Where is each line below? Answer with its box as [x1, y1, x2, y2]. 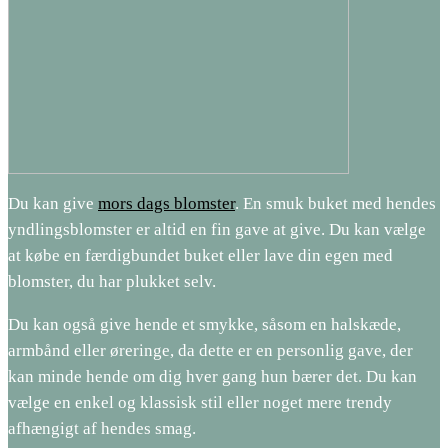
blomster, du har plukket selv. [8, 271, 216, 291]
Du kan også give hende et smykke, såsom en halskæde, [8, 314, 401, 334]
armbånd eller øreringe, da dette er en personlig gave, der [8, 340, 413, 360]
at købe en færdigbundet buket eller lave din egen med [8, 245, 393, 265]
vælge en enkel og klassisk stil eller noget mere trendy [8, 392, 392, 412]
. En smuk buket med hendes [235, 193, 436, 213]
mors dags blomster [98, 193, 235, 213]
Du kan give [8, 193, 98, 213]
